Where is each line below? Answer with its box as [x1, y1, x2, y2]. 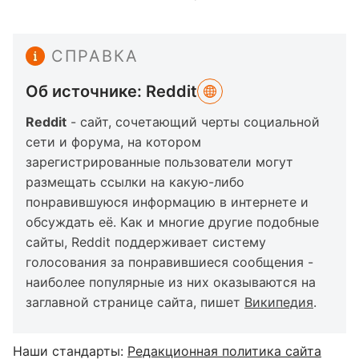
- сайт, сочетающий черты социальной [67, 114, 320, 130]
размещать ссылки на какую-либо [26, 174, 244, 190]
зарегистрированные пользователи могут [26, 154, 293, 170]
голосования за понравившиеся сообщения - [26, 254, 313, 270]
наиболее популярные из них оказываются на [26, 274, 316, 290]
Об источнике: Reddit [26, 82, 197, 101]
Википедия [244, 294, 313, 310]
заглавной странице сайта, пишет [26, 294, 244, 310]
